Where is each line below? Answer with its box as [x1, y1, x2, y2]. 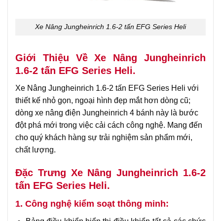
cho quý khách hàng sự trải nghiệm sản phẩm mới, [15, 133, 192, 142]
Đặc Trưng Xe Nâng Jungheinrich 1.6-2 [15, 167, 206, 178]
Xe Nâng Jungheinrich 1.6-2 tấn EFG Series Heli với [15, 84, 199, 93]
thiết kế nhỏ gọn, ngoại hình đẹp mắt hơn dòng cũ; [15, 96, 190, 105]
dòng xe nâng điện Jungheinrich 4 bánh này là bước [15, 109, 198, 117]
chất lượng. [15, 146, 56, 154]
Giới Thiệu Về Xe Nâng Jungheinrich [15, 52, 206, 64]
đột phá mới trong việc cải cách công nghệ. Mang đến [15, 121, 202, 130]
